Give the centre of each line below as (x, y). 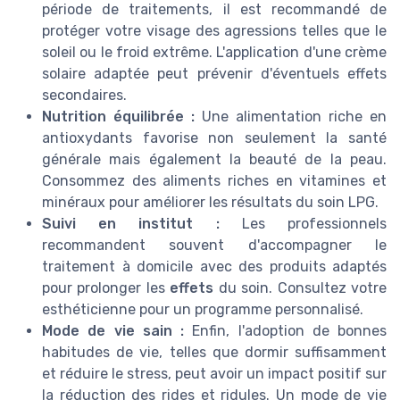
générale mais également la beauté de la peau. (214, 160)
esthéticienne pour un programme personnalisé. (203, 310)
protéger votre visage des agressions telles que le (214, 31)
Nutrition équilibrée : (118, 117)
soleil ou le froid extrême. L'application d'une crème (214, 53)
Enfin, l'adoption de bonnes (285, 331)
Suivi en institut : (131, 224)
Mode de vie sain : (113, 331)
